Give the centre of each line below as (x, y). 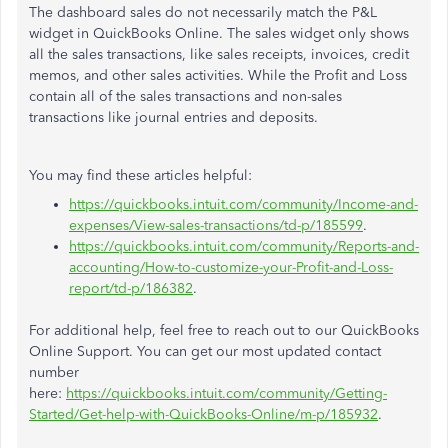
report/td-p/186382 (131, 288)
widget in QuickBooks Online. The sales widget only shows (219, 33)
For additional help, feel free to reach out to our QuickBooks (224, 330)
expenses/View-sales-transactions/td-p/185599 (216, 225)
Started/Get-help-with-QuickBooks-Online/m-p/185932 (203, 414)
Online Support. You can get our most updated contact (205, 351)
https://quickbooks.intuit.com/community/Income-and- (243, 204)
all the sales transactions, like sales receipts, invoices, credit (219, 54)
